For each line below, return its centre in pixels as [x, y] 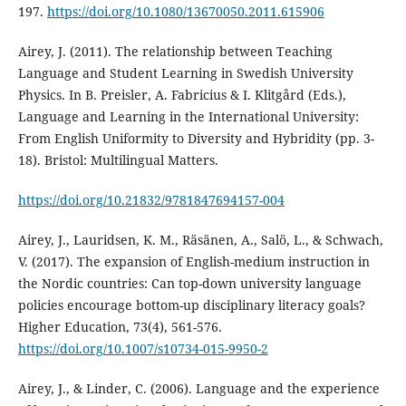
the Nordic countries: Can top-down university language [189, 284]
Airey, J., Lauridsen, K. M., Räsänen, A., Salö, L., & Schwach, [200, 240]
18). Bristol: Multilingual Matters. [118, 160]
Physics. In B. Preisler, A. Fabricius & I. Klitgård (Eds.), [182, 95]
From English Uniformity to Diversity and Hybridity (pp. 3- [196, 139]
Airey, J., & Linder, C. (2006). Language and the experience [198, 389]
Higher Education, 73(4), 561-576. [120, 327]
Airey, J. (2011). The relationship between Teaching [175, 52]
